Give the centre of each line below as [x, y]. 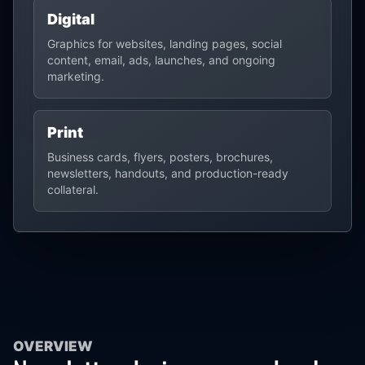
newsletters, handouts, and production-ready [168, 173]
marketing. [76, 76]
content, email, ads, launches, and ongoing [161, 60]
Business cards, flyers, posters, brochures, [160, 157]
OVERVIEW [53, 346]
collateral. [73, 189]
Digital [71, 19]
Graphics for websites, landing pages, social [165, 44]
